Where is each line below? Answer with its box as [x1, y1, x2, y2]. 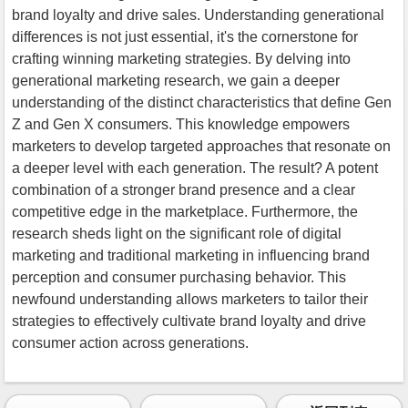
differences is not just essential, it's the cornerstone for [12, 28, 358, 45]
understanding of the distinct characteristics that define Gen [12, 94, 392, 110]
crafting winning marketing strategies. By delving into [12, 50, 351, 66]
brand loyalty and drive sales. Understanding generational [12, 6, 384, 23]
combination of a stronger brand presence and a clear [12, 181, 355, 198]
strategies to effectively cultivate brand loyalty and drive [12, 312, 366, 329]
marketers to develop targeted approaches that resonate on [12, 138, 391, 154]
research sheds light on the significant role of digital [12, 225, 342, 241]
